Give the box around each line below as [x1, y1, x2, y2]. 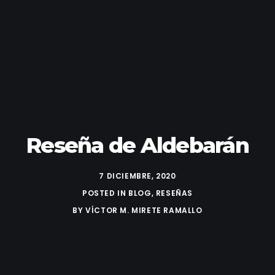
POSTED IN [82, 187, 129, 198]
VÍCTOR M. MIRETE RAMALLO [85, 205, 203, 216]
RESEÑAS [155, 187, 193, 198]
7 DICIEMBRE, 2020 [99, 170, 176, 181]
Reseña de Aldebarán [26, 131, 249, 158]
